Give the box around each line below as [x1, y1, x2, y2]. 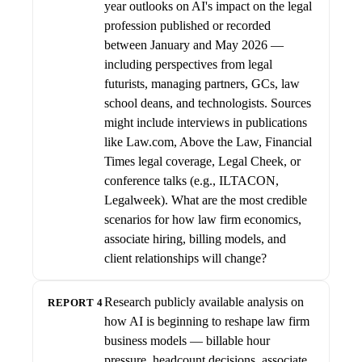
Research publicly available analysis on [104, 295, 304, 309]
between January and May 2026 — [104, 38, 284, 52]
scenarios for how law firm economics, [104, 213, 301, 226]
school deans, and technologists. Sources [104, 96, 311, 110]
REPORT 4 [48, 297, 103, 309]
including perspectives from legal [104, 57, 272, 71]
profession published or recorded [104, 19, 271, 32]
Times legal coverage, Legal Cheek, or [104, 154, 301, 168]
